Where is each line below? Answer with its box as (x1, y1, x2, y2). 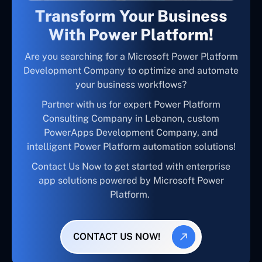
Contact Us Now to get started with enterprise (32, 160, 230, 172)
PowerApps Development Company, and (44, 126, 218, 138)
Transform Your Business (35, 6, 227, 25)
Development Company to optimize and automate (23, 64, 239, 76)
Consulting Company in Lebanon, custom (43, 112, 219, 124)
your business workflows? (75, 78, 187, 90)
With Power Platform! (49, 25, 213, 44)
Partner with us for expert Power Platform (42, 98, 220, 110)
